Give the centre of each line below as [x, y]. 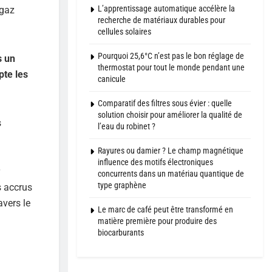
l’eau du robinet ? [127, 127]
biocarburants [121, 233]
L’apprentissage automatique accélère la [166, 9]
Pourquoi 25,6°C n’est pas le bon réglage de [171, 56]
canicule [112, 79]
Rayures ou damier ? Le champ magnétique [171, 151]
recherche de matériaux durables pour [161, 20]
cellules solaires [124, 32]
